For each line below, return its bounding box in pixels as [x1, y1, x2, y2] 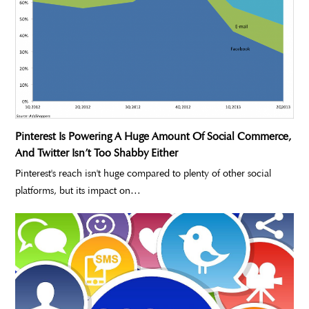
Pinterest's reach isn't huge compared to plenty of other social [15, 167, 272, 180]
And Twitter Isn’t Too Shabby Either [15, 146, 179, 160]
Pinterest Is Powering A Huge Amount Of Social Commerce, [15, 130, 292, 143]
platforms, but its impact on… [15, 184, 141, 197]
